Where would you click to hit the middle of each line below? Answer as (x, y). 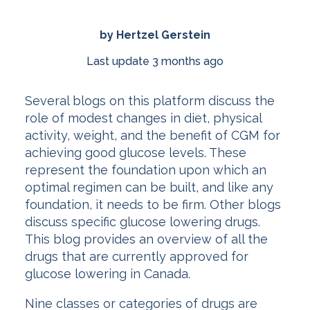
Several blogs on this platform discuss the (150, 101)
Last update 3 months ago (155, 61)
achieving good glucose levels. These (136, 153)
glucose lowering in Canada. (109, 274)
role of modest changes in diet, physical (143, 118)
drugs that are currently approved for (137, 257)
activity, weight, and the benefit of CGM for (153, 136)
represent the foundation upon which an (146, 170)
